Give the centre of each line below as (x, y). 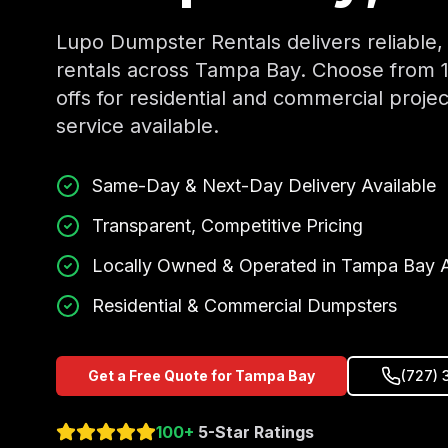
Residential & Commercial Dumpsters (244, 305)
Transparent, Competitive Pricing (227, 225)
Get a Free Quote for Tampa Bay (201, 375)
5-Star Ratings (254, 432)
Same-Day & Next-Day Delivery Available (264, 185)
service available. (137, 126)
